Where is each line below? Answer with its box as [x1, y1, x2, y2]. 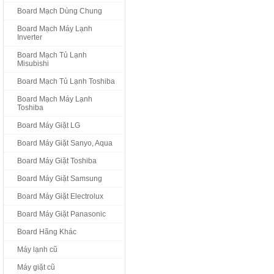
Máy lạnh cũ [17, 245, 57, 254]
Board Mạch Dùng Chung [17, 7, 102, 15]
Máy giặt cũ [17, 263, 55, 272]
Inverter [17, 33, 42, 42]
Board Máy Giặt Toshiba [17, 157, 97, 165]
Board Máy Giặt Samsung [17, 174, 102, 183]
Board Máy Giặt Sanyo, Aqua [17, 139, 113, 147]
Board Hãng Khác [17, 228, 76, 236]
